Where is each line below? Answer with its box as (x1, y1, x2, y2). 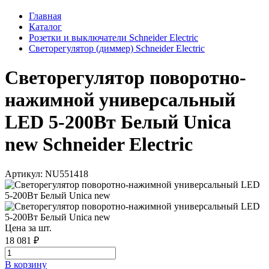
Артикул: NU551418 (5, 168, 88, 179)
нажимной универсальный (5, 89, 235, 111)
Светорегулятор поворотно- (5, 67, 246, 89)
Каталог (29, 21, 62, 32)
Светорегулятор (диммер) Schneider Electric (29, 43, 205, 53)
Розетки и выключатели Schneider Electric (29, 32, 198, 43)
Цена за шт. (5, 222, 52, 233)
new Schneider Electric (5, 133, 193, 156)
